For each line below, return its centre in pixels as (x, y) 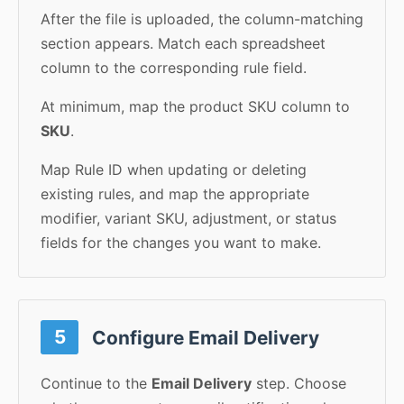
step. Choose (299, 384)
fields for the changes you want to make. (181, 242)
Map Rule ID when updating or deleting (174, 169)
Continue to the (96, 384)
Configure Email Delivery (204, 337)
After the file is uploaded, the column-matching (202, 18)
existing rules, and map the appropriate (175, 193)
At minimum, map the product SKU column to (195, 106)
